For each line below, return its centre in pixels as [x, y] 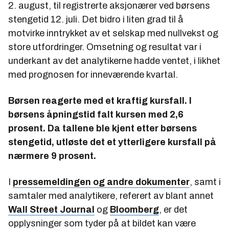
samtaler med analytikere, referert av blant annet [111, 196]
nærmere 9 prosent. [52, 156]
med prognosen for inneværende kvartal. [93, 74]
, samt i [205, 182]
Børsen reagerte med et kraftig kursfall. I [100, 100]
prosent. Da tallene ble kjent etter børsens [102, 128]
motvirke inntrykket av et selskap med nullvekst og [113, 33]
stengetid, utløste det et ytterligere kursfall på [112, 142]
